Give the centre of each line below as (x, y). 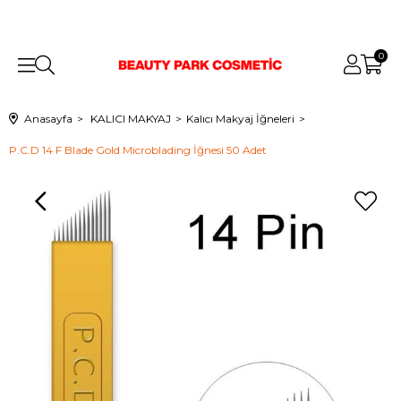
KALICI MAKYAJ (131, 119)
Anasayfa (48, 119)
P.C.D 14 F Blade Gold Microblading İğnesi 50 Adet (138, 150)
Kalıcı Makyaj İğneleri (240, 119)
